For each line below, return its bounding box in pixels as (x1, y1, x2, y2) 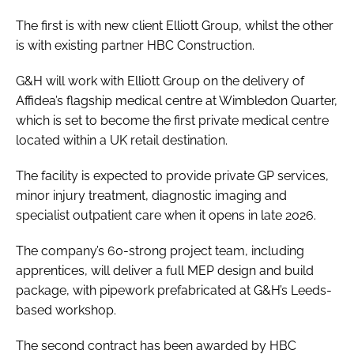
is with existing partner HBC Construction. (16, 37, 258, 53)
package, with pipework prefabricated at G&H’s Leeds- (16, 282, 332, 298)
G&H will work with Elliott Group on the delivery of (16, 73, 304, 88)
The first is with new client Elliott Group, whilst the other (16, 17, 333, 33)
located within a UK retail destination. (16, 132, 228, 148)
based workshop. (16, 302, 119, 318)
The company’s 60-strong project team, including (16, 243, 304, 258)
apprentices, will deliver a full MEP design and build (16, 262, 314, 278)
